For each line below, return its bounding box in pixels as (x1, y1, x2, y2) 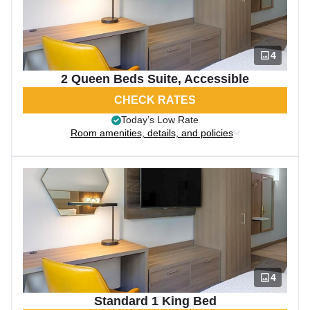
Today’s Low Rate (121, 114, 199, 125)
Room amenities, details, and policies (70, 127, 233, 138)
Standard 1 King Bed (93, 294, 217, 308)
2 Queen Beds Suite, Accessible (61, 72, 249, 86)
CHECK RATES (114, 94, 196, 106)
